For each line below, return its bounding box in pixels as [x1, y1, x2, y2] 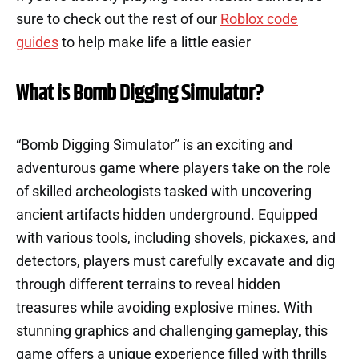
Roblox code [220, 11, 298, 27]
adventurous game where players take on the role [16, 160, 331, 176]
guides [16, 34, 58, 50]
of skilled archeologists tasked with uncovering [16, 184, 312, 200]
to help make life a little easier [58, 34, 251, 50]
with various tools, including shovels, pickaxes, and [16, 230, 336, 246]
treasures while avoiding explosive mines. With [16, 300, 313, 316]
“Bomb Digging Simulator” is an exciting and [16, 137, 292, 153]
